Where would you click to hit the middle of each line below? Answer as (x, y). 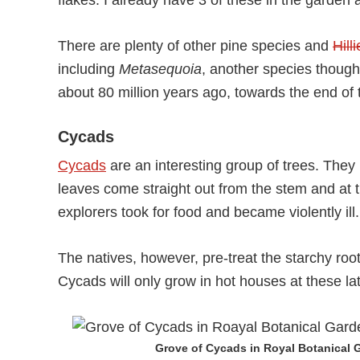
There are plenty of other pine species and (195, 46)
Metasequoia (160, 69)
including (88, 69)
